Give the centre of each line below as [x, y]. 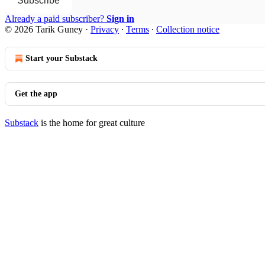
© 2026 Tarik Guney [44, 29]
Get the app [36, 93]
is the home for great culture [92, 122]
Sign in [120, 18]
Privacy [105, 29]
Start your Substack [62, 58]
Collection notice [188, 29]
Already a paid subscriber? [56, 18]
